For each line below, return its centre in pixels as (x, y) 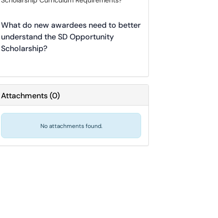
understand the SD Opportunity (57, 37)
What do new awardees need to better (71, 25)
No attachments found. (71, 126)
